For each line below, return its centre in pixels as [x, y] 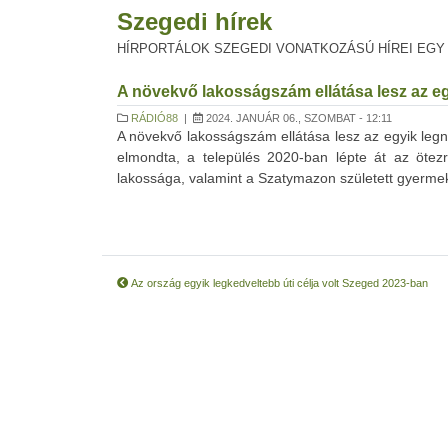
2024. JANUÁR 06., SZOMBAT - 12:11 [297, 118]
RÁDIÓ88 [154, 118]
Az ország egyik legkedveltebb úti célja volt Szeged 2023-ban [278, 283]
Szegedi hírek [194, 21]
